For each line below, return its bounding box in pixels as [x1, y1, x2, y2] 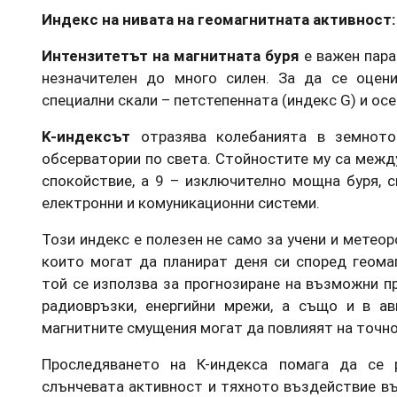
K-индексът [42, 126, 130, 146]
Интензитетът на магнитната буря [42, 45, 300, 66]
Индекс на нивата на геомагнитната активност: [42, 9, 395, 29]
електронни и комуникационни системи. [42, 192, 320, 213]
